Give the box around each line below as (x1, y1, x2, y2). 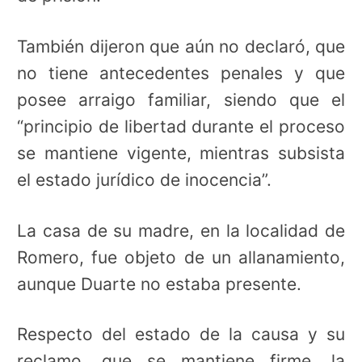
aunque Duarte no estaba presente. (17, 273, 301, 294)
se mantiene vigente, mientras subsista (17, 142, 345, 163)
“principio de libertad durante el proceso (17, 116, 345, 137)
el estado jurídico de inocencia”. (17, 169, 271, 190)
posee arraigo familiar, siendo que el (17, 89, 345, 110)
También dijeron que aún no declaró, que (17, 36, 345, 57)
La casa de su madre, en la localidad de (17, 220, 345, 241)
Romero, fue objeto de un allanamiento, (17, 246, 345, 267)
